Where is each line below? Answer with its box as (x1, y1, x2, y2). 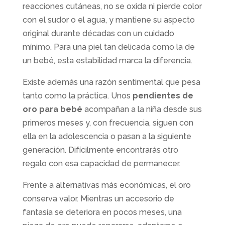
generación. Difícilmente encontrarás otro (22, 145, 178, 155)
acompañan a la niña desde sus (82, 104, 202, 114)
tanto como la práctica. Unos (22, 90, 133, 100)
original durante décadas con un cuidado (22, 28, 174, 38)
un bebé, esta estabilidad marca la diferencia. (22, 55, 192, 65)
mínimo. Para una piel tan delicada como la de (22, 42, 195, 52)
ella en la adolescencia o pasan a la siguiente (22, 131, 191, 141)
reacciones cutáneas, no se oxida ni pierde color (22, 1, 202, 11)
